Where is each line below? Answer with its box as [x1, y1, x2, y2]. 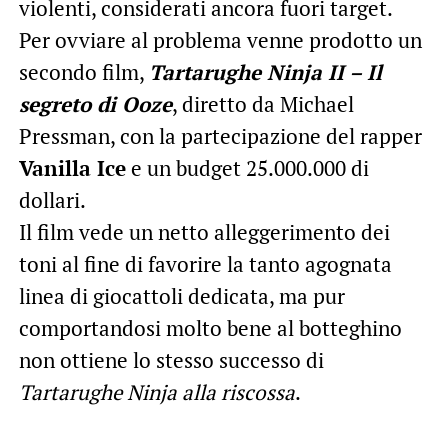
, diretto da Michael [171, 90, 354, 119]
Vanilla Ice [18, 154, 126, 183]
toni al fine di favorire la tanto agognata [18, 250, 392, 279]
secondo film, [18, 58, 149, 87]
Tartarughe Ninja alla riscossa [18, 378, 295, 407]
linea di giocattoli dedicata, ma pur [18, 282, 345, 311]
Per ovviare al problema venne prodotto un [18, 26, 422, 55]
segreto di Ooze [18, 90, 172, 119]
